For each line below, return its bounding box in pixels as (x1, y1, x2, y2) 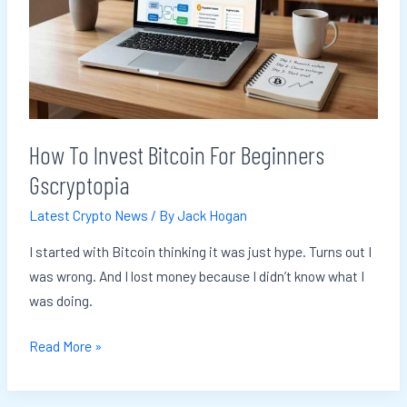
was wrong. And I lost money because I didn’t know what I (28, 267, 364, 284)
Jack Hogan (176, 205, 247, 223)
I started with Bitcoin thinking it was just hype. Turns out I (28, 243, 372, 260)
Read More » (28, 337, 102, 355)
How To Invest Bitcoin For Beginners (28, 140, 324, 170)
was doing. (28, 292, 93, 309)
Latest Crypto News (28, 205, 148, 223)
